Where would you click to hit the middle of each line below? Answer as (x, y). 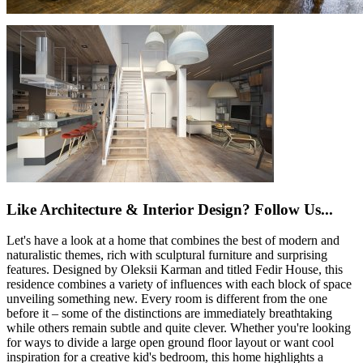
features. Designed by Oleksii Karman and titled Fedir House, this (175, 270)
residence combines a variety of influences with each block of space (179, 284)
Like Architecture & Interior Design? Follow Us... (170, 209)
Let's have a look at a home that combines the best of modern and (173, 241)
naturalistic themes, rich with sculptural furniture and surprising (167, 255)
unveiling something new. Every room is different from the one (167, 299)
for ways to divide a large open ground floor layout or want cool (170, 343)
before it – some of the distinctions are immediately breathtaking (169, 314)
